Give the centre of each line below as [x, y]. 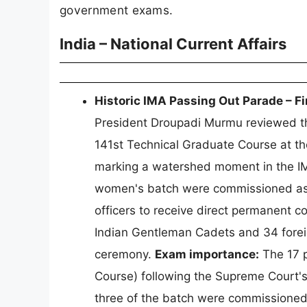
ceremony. [125, 255]
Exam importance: [207, 255]
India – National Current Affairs [173, 44]
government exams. [116, 10]
